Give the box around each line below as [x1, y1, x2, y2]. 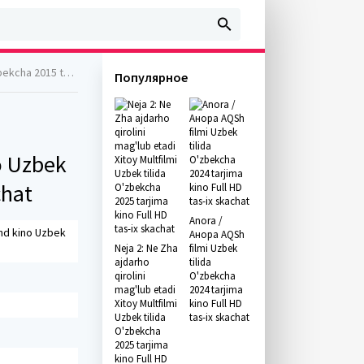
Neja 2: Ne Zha [115, 241, 178, 255]
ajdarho [115, 255, 149, 269]
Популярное [115, 69, 188, 85]
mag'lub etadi [115, 283, 175, 297]
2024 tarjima [188, 283, 243, 297]
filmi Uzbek [188, 241, 237, 255]
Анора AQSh [188, 227, 245, 241]
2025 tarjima [115, 338, 168, 352]
